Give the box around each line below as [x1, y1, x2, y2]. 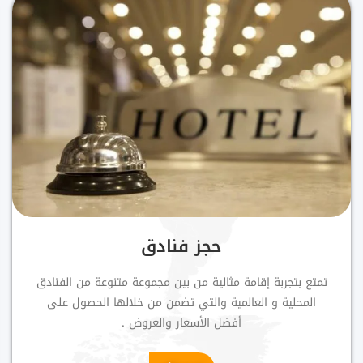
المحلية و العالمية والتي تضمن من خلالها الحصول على [47, 291, 317, 314]
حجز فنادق [141, 229, 223, 263]
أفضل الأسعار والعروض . [122, 311, 242, 334]
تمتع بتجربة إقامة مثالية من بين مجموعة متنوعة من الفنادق [36, 271, 327, 293]
